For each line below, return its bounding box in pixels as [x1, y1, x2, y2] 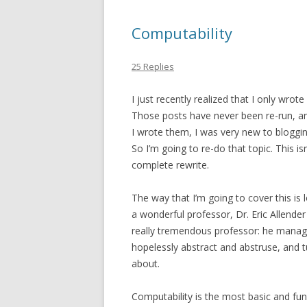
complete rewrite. [132, 158, 209, 171]
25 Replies [132, 60, 174, 73]
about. [132, 257, 160, 270]
